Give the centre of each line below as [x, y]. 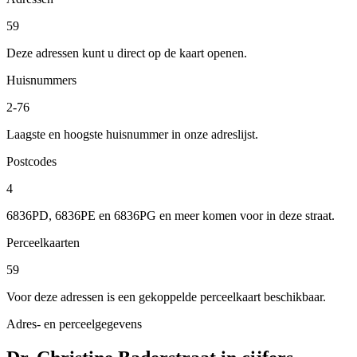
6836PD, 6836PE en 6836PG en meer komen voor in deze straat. [171, 215]
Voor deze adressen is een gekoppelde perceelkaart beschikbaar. [166, 296]
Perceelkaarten [43, 242]
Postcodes [31, 161]
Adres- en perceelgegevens [74, 324]
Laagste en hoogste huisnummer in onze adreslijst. [132, 134]
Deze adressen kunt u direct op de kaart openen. [127, 53]
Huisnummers [41, 80]
